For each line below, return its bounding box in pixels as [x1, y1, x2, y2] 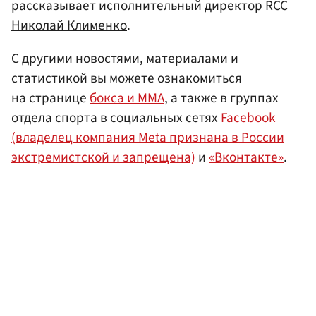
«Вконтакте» [209, 147, 284, 167]
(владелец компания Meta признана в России [11, 127, 284, 147]
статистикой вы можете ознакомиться [11, 68, 242, 88]
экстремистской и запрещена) [11, 147, 195, 167]
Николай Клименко [11, 15, 127, 35]
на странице [11, 87, 90, 108]
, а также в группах [164, 87, 279, 108]
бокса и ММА [90, 87, 164, 108]
